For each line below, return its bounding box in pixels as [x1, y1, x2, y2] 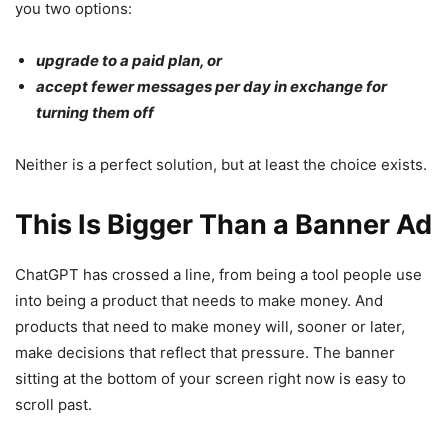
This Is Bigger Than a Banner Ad [15, 208, 432, 242]
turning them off [36, 103, 154, 123]
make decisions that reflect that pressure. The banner [15, 343, 395, 363]
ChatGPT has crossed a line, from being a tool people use [15, 265, 422, 285]
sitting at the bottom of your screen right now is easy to [15, 369, 406, 389]
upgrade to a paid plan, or [36, 51, 222, 71]
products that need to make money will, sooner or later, [15, 317, 405, 337]
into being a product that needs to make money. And [15, 291, 383, 311]
